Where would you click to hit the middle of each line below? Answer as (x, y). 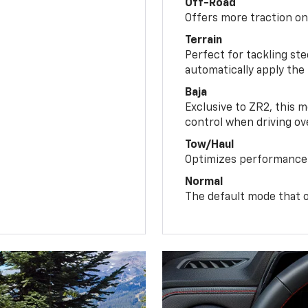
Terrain (204, 40)
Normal (204, 182)
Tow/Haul (210, 145)
